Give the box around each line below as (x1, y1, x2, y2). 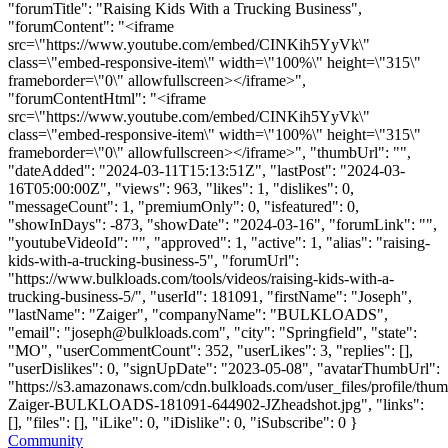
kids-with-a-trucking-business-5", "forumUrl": (8, 251, 299, 269)
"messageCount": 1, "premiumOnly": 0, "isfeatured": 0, (8, 197, 359, 215)
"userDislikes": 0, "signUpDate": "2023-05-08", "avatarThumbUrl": (8, 359, 440, 377)
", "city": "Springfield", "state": (219, 323, 417, 341)
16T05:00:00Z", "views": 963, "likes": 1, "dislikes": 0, (8, 179, 354, 197)
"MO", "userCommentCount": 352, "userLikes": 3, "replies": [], (8, 341, 413, 359)
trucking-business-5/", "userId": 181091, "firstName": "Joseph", (8, 287, 412, 305)
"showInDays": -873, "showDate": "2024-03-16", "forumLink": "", (8, 215, 437, 233)
